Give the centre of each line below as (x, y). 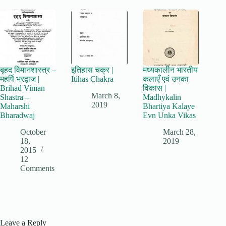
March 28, (179, 132)
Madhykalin (162, 97)
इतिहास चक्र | (92, 70)
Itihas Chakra (93, 79)
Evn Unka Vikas (169, 116)
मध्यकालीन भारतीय (170, 70)
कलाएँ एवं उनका (165, 79)
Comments (37, 168)
